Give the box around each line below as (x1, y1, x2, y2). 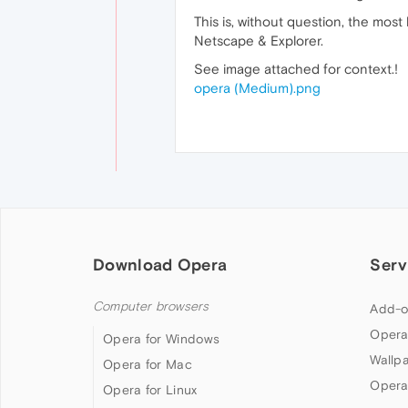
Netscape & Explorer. (194, 33, 323, 48)
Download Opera (93, 255, 228, 274)
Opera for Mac (103, 357, 192, 372)
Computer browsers (93, 299, 209, 314)
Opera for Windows (103, 331, 220, 346)
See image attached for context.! (194, 61, 398, 76)
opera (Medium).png (194, 80, 321, 96)
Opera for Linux (103, 382, 198, 397)
